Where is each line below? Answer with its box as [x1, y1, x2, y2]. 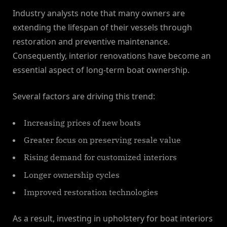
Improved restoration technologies [24, 187, 158, 198]
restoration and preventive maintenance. [13, 35, 170, 47]
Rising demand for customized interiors [24, 152, 177, 163]
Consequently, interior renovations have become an [13, 50, 211, 61]
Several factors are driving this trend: [13, 90, 155, 102]
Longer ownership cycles [24, 169, 120, 180]
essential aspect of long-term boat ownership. [13, 64, 190, 75]
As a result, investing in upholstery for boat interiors [13, 213, 213, 224]
